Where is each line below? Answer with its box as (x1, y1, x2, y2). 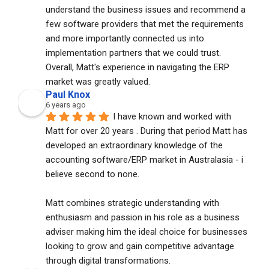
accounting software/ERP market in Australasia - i (46, 154, 243, 165)
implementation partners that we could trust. (46, 47, 221, 58)
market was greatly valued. (46, 76, 150, 87)
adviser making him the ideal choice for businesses (46, 226, 247, 237)
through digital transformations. (46, 255, 171, 266)
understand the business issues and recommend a (46, 4, 246, 15)
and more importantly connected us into (46, 32, 204, 44)
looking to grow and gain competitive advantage (46, 240, 234, 252)
